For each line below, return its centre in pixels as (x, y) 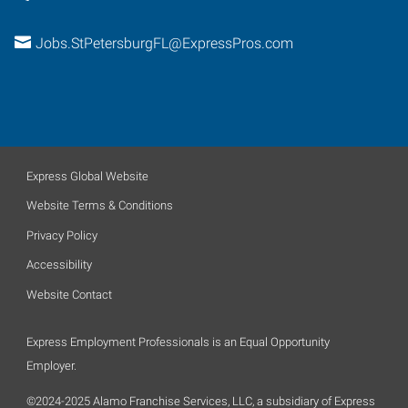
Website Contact (69, 294)
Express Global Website (87, 176)
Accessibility (59, 265)
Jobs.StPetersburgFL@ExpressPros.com (164, 43)
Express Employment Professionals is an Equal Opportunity (178, 342)
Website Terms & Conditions (100, 205)
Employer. (51, 365)
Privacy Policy (62, 235)
